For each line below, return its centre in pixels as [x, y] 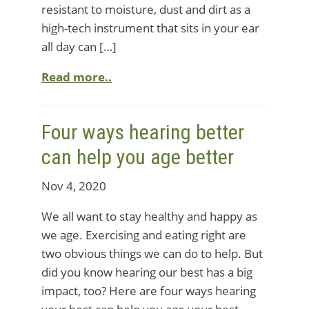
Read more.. [77, 77]
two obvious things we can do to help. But [152, 253]
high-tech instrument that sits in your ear [150, 28]
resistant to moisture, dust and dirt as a [146, 9]
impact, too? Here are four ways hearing [149, 291]
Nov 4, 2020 [74, 186]
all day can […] [79, 47]
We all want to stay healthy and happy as [149, 216]
